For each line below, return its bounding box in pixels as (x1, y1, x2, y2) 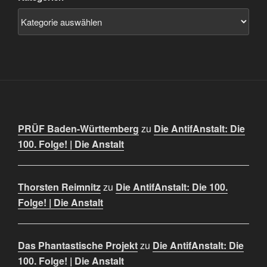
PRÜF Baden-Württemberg (18, 121, 139, 135)
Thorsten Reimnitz (18, 179, 101, 194)
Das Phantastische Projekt (18, 238, 138, 252)
